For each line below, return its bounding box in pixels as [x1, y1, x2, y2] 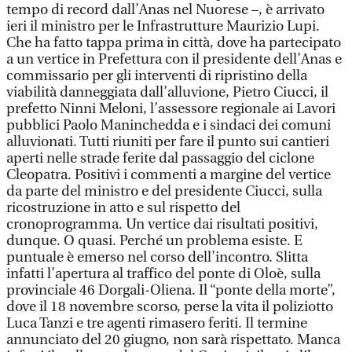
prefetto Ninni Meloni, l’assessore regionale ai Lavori [6, 101, 335, 117]
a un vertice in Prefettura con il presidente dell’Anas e [6, 51, 342, 68]
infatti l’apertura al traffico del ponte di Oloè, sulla [6, 266, 321, 282]
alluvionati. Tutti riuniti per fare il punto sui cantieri [6, 134, 329, 150]
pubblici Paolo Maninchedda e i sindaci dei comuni [6, 117, 331, 134]
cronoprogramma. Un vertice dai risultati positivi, [6, 216, 318, 233]
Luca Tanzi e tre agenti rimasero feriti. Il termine [6, 315, 307, 332]
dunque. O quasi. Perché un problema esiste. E [6, 233, 302, 249]
